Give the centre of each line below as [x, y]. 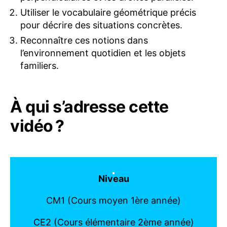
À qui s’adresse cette [89, 106]
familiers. [40, 65]
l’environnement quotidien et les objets [103, 53]
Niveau [113, 178]
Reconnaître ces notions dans [84, 40]
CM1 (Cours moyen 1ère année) [113, 200]
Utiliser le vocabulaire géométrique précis [108, 12]
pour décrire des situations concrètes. [101, 25]
